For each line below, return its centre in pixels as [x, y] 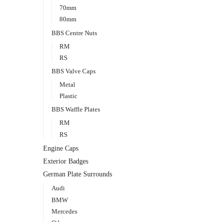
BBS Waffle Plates [76, 110]
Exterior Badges [66, 161]
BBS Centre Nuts [74, 33]
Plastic [69, 96]
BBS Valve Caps [73, 71]
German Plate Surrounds [78, 174]
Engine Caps [61, 149]
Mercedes [64, 211]
